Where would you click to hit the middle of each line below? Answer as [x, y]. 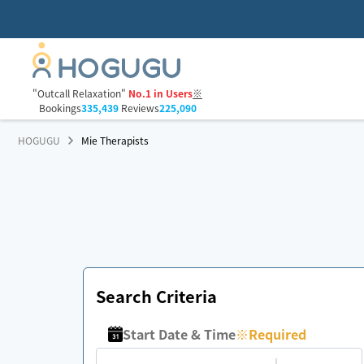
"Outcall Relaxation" [79, 93]
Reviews [139, 108]
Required [278, 334]
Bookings [60, 108]
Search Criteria [156, 296]
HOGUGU [39, 140]
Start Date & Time [180, 334]
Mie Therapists [115, 140]
